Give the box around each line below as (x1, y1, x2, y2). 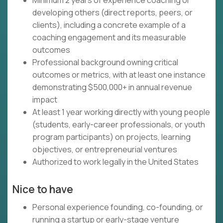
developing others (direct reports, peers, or (32, 7, 193, 18)
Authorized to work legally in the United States (32, 156, 199, 168)
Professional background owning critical (32, 57, 178, 68)
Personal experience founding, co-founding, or (32, 202, 203, 213)
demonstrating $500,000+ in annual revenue (32, 82, 192, 93)
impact (32, 94, 57, 106)
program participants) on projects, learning (32, 131, 191, 143)
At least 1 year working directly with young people (32, 107, 210, 118)
